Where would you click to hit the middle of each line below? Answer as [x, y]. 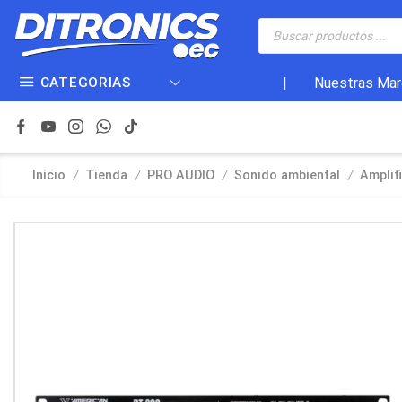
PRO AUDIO [181, 176]
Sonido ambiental [287, 176]
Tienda [106, 176]
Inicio [49, 176]
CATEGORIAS [85, 83]
